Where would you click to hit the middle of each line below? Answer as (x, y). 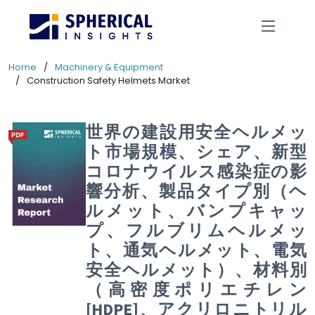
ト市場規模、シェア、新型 (196, 152)
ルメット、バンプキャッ (196, 211)
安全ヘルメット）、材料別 (196, 270)
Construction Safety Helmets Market (108, 81)
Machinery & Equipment (109, 67)
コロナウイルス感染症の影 (196, 171)
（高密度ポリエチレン (196, 289)
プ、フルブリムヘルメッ (196, 230)
